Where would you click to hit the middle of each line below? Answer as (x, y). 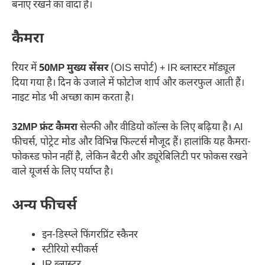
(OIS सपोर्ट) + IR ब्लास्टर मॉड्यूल (172, 68)
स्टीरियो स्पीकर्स (70, 250)
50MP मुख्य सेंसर (74, 68)
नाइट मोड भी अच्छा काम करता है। (73, 98)
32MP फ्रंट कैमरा (45, 128)
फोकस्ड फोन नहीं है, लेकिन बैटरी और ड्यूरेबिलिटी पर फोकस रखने (130, 158)
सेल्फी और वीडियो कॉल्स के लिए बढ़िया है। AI (160, 128)
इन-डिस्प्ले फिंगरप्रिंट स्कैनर (90, 235)
